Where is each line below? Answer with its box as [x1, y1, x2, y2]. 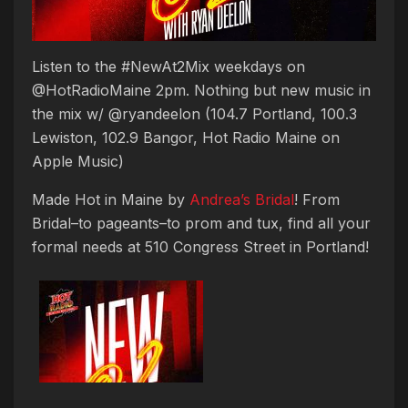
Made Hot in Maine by [32, 190, 189, 209]
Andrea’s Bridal [189, 190, 294, 209]
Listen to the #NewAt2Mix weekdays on [32, 57, 305, 76]
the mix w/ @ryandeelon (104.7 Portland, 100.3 [32, 105, 357, 123]
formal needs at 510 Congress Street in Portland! [32, 238, 369, 256]
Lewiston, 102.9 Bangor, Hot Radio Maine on [32, 128, 340, 147]
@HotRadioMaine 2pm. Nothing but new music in [32, 81, 371, 99]
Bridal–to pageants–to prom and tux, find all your [32, 214, 371, 232]
